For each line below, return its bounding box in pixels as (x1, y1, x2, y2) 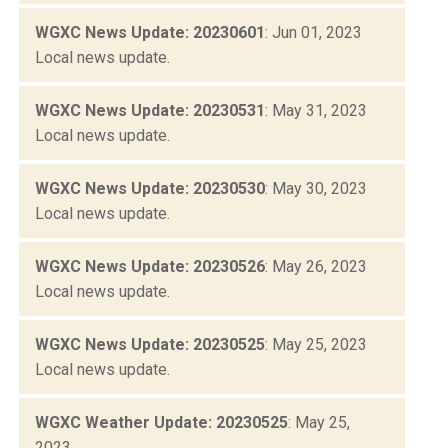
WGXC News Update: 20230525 (35, 334, 265, 354)
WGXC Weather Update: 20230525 (35, 412, 288, 432)
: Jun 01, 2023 (265, 22, 362, 42)
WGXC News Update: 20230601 (35, 22, 265, 42)
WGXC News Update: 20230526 (35, 256, 265, 276)
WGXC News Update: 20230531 (35, 100, 265, 120)
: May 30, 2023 (265, 178, 367, 198)
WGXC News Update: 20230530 (35, 178, 265, 198)
